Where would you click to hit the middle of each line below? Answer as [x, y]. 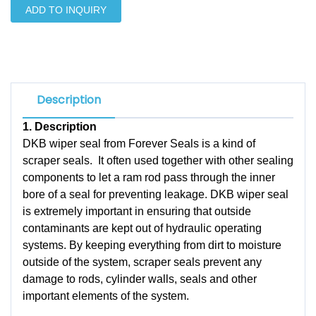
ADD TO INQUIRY [66, 10]
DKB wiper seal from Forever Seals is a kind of [139, 144]
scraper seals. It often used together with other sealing [158, 160]
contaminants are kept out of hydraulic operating [142, 228]
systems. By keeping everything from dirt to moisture [152, 245]
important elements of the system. [106, 296]
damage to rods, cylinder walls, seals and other [140, 279]
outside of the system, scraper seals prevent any [142, 262]
